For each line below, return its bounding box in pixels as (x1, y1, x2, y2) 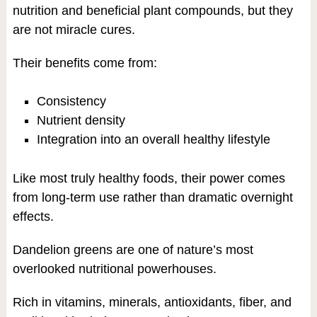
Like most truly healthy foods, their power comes (12, 171, 285, 185)
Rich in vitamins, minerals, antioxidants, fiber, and (12, 294, 292, 309)
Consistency (36, 93, 106, 108)
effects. (12, 209, 54, 224)
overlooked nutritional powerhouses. (12, 261, 217, 276)
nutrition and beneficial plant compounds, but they (12, 3, 293, 18)
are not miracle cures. (12, 22, 135, 37)
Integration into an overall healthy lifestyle (36, 132, 270, 146)
